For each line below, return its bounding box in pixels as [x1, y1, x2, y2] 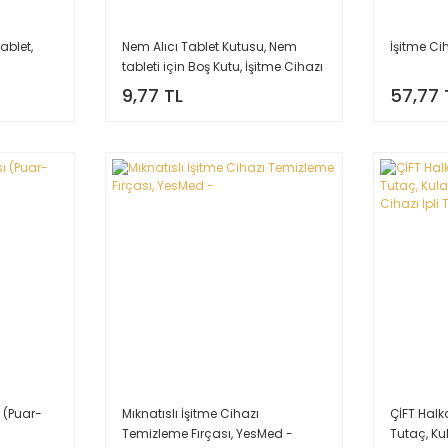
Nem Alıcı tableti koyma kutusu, [121, 77, 311, 95]
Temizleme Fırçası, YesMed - [121, 424, 293, 442]
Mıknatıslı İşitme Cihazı [121, 404, 259, 422]
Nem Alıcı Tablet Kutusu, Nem [121, 37, 297, 55]
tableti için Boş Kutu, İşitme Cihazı [121, 57, 323, 75]
